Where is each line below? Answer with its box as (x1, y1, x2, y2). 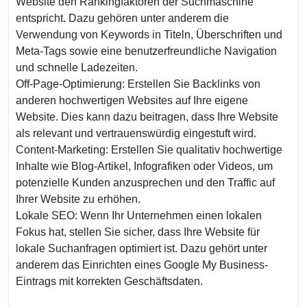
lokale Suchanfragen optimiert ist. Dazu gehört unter (16, 243, 267, 254)
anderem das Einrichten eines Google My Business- (16, 259, 268, 271)
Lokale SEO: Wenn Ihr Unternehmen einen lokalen (16, 210, 262, 221)
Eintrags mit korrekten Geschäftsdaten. (16, 275, 203, 287)
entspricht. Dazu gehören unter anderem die (16, 12, 229, 24)
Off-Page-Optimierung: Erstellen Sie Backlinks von (16, 78, 260, 90)
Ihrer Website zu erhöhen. (16, 193, 140, 205)
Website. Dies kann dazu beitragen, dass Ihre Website (16, 111, 278, 123)
